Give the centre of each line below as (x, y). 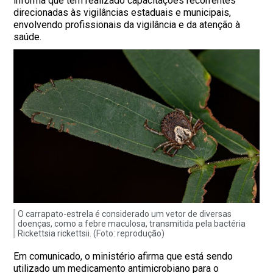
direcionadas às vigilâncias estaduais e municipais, (122, 13)
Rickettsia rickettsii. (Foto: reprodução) (91, 234)
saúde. (28, 37)
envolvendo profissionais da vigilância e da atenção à (127, 25)
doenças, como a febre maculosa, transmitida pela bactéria (132, 224)
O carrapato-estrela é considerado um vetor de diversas (125, 214)
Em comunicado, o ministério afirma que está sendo (123, 257)
